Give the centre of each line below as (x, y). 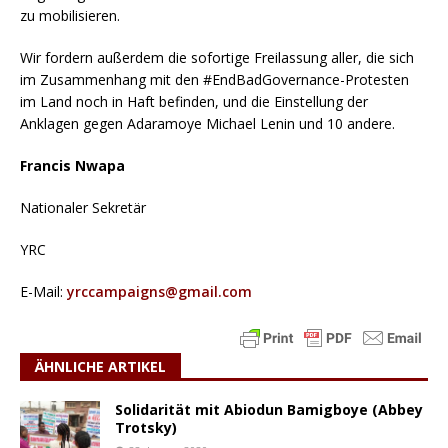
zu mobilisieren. (70, 15)
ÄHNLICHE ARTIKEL (100, 366)
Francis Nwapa (72, 165)
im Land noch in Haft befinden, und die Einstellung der (194, 101)
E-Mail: (43, 291)
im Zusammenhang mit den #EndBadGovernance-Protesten (214, 79)
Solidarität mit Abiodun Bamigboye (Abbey (269, 409)
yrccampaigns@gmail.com (159, 291)
